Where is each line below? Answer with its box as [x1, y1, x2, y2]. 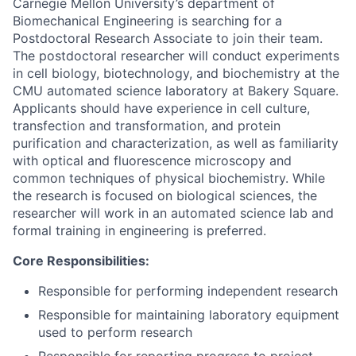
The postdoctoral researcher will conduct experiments [13, 48, 339, 64]
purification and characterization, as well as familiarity [13, 135, 339, 151]
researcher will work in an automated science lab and [13, 205, 334, 221]
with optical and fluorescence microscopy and [13, 153, 292, 168]
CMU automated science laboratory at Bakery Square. [13, 83, 339, 99]
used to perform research [38, 324, 192, 340]
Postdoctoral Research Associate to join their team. [13, 30, 323, 46]
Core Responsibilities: [13, 253, 149, 269]
